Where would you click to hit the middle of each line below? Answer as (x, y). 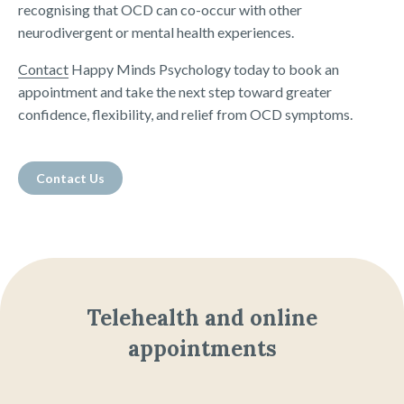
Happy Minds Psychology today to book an (204, 69)
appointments (202, 349)
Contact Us (70, 179)
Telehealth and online (202, 318)
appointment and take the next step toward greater (175, 92)
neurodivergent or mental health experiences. (156, 32)
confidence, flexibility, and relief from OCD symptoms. (185, 115)
